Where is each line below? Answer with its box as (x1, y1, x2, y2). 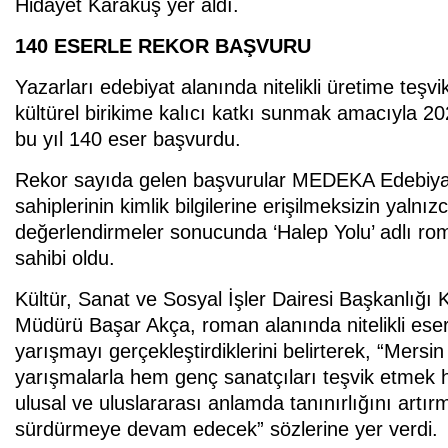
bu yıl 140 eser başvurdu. (15, 128, 241, 151)
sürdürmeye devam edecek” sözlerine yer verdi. (15, 418, 438, 441)
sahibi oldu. (15, 247, 115, 270)
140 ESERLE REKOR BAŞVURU (15, 35, 311, 58)
